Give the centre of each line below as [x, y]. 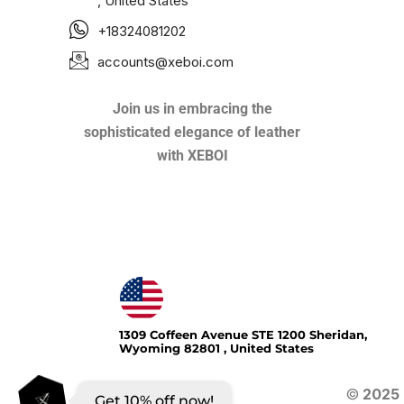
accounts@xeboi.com [165, 62]
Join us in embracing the [192, 109]
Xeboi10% [93, 254]
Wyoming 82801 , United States [216, 348]
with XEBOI [192, 156]
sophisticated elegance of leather [193, 132]
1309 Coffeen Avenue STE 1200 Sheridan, [243, 335]
